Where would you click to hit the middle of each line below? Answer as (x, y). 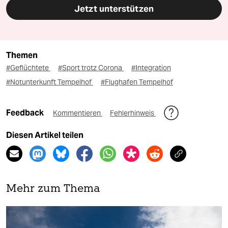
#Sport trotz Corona (91, 67)
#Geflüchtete (28, 67)
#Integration (151, 67)
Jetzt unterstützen (114, 8)
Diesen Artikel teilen (45, 135)
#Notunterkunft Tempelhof (50, 82)
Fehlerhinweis (133, 113)
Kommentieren (78, 113)
